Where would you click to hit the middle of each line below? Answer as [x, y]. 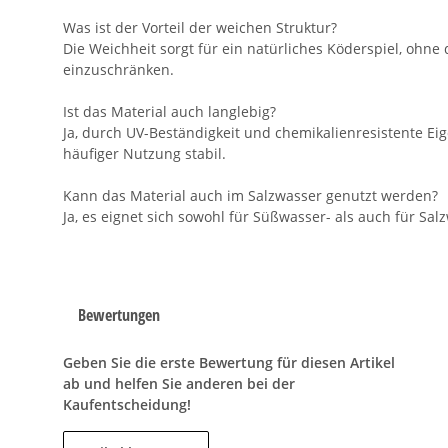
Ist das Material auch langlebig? [169, 112]
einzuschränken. [118, 70]
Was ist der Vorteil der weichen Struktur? [200, 28]
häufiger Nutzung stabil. [144, 154]
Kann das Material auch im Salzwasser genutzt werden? [250, 196]
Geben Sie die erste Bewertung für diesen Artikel [229, 363]
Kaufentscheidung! [127, 405]
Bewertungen [119, 315]
